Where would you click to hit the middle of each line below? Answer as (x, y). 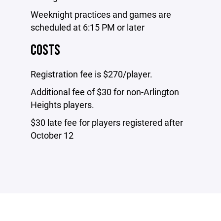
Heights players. (62, 105)
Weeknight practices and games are (101, 14)
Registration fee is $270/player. (92, 74)
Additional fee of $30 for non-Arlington (105, 92)
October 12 (52, 135)
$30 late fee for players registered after (107, 122)
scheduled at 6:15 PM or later (88, 27)
